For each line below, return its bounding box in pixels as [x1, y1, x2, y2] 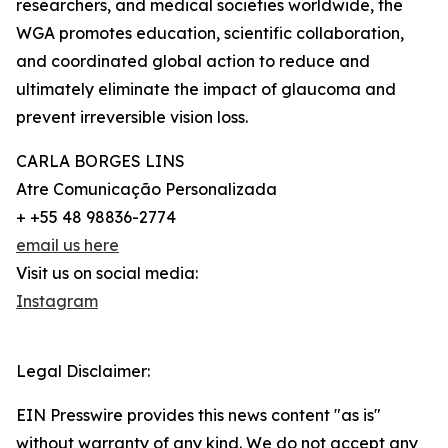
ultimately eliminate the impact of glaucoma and [16, 79, 396, 100]
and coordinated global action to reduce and [16, 51, 370, 72]
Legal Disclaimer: [16, 361, 150, 382]
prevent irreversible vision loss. [16, 107, 248, 128]
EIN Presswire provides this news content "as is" [16, 405, 381, 426]
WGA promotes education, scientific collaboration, [16, 23, 404, 44]
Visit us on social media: [16, 263, 198, 284]
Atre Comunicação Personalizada [16, 179, 277, 200]
